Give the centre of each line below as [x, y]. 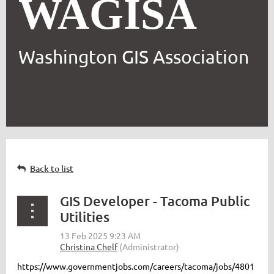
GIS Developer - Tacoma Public [155, 201]
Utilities [85, 217]
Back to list [52, 169]
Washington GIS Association [134, 57]
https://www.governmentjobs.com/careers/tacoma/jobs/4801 [136, 266]
